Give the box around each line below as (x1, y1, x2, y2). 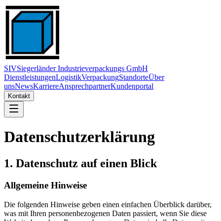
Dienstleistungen (4, 73, 56, 81)
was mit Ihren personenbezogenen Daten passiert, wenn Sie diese (4, 209, 207, 218)
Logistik (56, 73, 81, 81)
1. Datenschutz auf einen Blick (4, 156, 157, 170)
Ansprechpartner (59, 82, 110, 90)
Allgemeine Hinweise (4, 180, 87, 190)
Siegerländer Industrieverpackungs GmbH (17, 64, 148, 73)
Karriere (33, 82, 59, 90)
